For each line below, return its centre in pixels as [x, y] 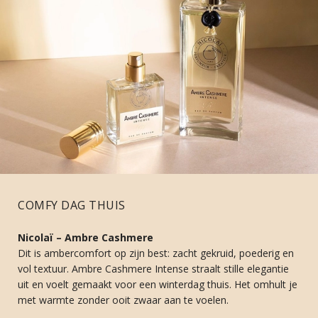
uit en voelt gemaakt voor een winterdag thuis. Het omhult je [158, 284]
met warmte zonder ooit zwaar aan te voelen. [123, 300]
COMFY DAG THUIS [72, 205]
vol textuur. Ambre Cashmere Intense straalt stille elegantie [153, 268]
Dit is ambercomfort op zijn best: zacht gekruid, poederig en [156, 253]
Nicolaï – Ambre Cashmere [86, 237]
